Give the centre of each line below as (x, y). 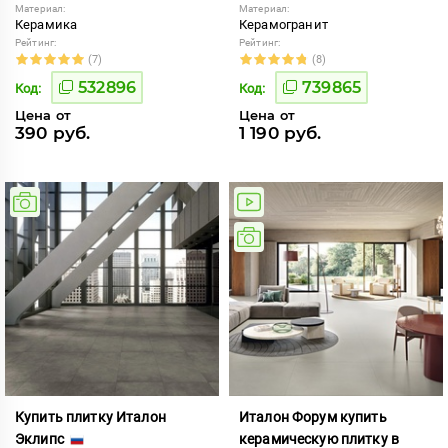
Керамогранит (283, 24)
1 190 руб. (280, 132)
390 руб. (53, 132)
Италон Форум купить (313, 416)
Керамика (46, 24)
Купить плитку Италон (90, 416)
